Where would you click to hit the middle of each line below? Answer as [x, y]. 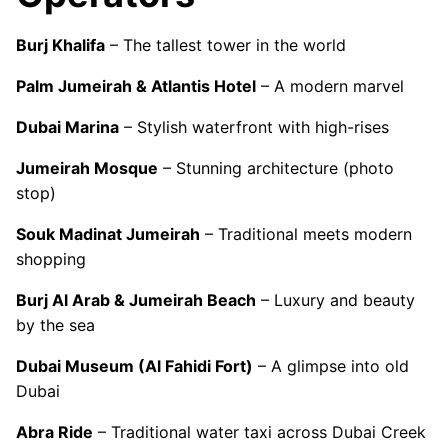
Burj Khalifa [60, 45]
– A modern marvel [330, 86]
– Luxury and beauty [335, 300]
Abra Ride [54, 432]
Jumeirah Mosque [87, 168]
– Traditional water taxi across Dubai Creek [259, 432]
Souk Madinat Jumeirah [108, 234]
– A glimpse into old [331, 366]
